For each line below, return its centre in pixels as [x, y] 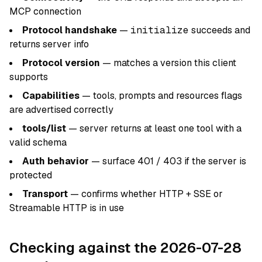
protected [31, 175]
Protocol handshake [70, 30]
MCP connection [45, 11]
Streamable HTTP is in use [67, 208]
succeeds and [220, 30]
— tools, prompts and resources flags [161, 96]
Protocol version [61, 63]
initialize [160, 30]
